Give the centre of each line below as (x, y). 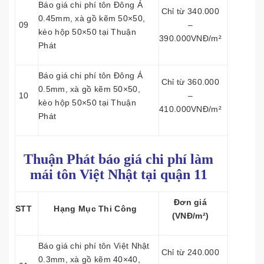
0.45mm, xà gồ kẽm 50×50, (92, 18)
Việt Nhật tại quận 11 (143, 174)
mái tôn (55, 174)
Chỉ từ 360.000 (190, 82)
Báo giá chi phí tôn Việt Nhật (94, 246)
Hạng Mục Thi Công (95, 209)
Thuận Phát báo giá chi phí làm (118, 159)
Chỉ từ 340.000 (190, 11)
